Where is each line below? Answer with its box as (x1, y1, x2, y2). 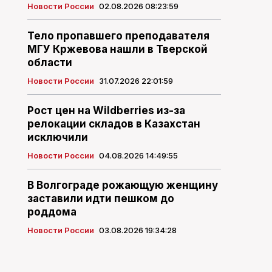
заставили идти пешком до (27, 192, 174, 205)
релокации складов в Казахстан (27, 118, 200, 131)
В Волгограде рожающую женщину (27, 179, 218, 192)
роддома (27, 206, 76, 219)
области (27, 56, 72, 69)
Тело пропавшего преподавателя (27, 30, 209, 42)
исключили (27, 131, 88, 144)
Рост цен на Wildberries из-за (27, 104, 185, 117)
